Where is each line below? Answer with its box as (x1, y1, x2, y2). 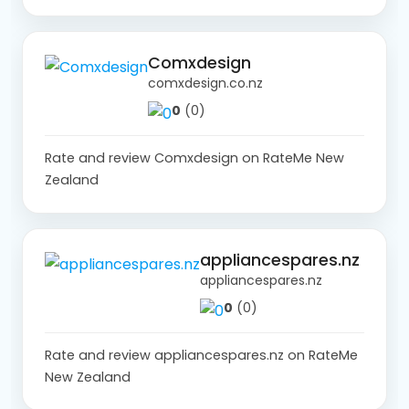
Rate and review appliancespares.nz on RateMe (45, 345, 358, 364)
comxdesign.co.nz (148, 73, 263, 92)
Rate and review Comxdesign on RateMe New (45, 148, 344, 167)
